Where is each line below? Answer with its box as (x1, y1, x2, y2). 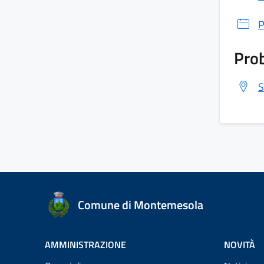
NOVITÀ (224, 237, 255, 252)
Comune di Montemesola (78, 195, 203, 214)
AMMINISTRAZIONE (45, 237, 126, 252)
